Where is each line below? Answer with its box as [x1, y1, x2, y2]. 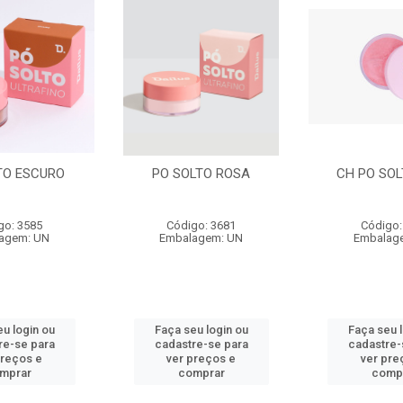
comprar [177, 366, 225, 380]
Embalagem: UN [159, 231, 244, 245]
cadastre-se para [154, 337, 248, 351]
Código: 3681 [166, 219, 237, 232]
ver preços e [166, 352, 237, 365]
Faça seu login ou [154, 323, 248, 336]
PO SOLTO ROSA [152, 166, 251, 182]
